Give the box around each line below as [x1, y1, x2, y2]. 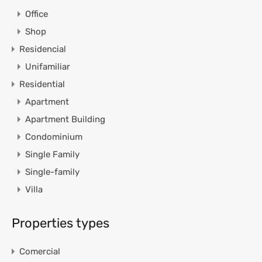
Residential [19, 78, 65, 89]
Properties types [12, 215, 109, 231]
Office [25, 8, 48, 19]
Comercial [19, 246, 60, 257]
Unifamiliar [25, 61, 70, 72]
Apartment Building [25, 113, 105, 125]
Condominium [25, 131, 82, 142]
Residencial [19, 43, 66, 54]
